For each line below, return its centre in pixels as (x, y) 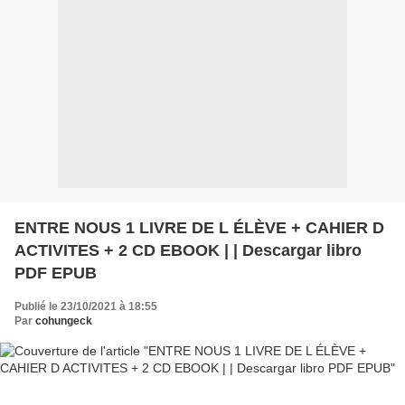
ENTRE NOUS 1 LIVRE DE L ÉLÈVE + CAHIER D (199, 227)
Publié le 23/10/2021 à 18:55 (86, 306)
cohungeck (64, 320)
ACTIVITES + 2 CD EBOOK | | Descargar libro (124, 250)
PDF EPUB (56, 273)
